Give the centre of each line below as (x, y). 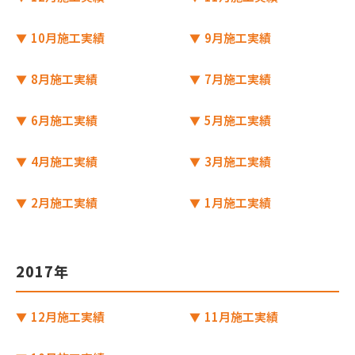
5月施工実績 (237, 120)
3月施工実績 (237, 161)
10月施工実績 (67, 38)
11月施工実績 (240, 317)
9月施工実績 (237, 38)
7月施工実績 (237, 79)
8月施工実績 (63, 79)
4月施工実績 (63, 161)
